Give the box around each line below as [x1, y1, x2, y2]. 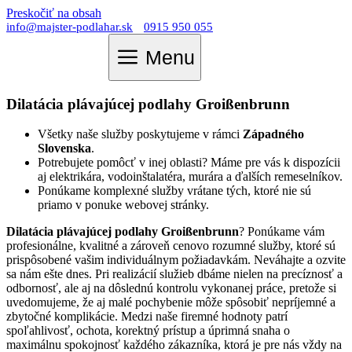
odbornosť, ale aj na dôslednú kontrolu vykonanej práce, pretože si [6, 281, 336, 295]
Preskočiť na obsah [6, 6, 101, 20]
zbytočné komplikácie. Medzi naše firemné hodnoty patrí [6, 310, 288, 324]
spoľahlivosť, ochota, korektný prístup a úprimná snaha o [6, 324, 290, 338]
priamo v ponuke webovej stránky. [38, 198, 209, 212]
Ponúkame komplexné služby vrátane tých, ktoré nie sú [38, 184, 311, 198]
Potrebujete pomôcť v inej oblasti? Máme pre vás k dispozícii [38, 156, 340, 170]
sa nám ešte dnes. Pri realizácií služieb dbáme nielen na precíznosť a [6, 267, 343, 281]
